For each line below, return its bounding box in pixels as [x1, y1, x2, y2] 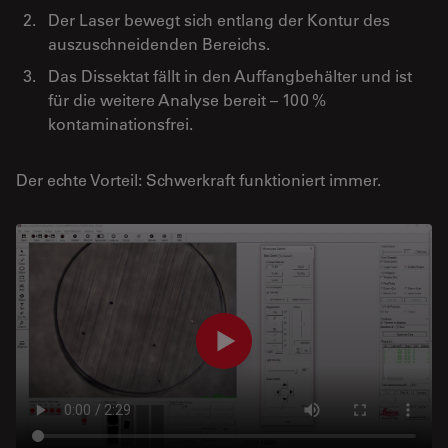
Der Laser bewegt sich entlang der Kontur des [48, 9, 390, 31]
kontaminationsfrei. [48, 113, 193, 135]
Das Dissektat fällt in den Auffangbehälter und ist [48, 65, 412, 87]
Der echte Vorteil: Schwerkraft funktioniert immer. [16, 169, 381, 191]
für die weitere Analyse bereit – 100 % [48, 89, 326, 111]
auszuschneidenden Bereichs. [48, 33, 270, 55]
